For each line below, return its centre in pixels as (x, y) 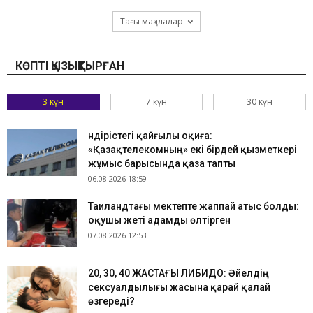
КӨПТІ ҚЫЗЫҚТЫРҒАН (70, 66)
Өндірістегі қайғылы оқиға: (150, 135)
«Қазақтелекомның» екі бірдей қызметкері (192, 149)
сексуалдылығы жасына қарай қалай (179, 287)
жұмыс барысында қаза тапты (162, 163)
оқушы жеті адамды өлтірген (159, 220)
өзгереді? (111, 301)
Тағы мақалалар (152, 21)
